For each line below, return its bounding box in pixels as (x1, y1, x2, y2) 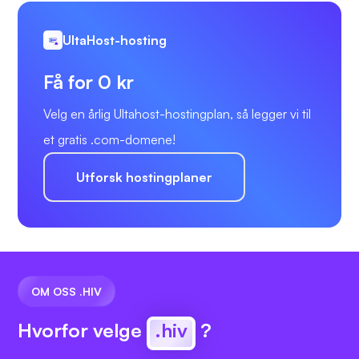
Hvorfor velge (18, 318, 147, 343)
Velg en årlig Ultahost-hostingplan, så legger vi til (43, 106, 311, 123)
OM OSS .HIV (31, 284, 102, 299)
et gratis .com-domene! (43, 131, 175, 148)
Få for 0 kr (43, 70, 134, 95)
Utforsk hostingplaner (76, 169, 212, 186)
